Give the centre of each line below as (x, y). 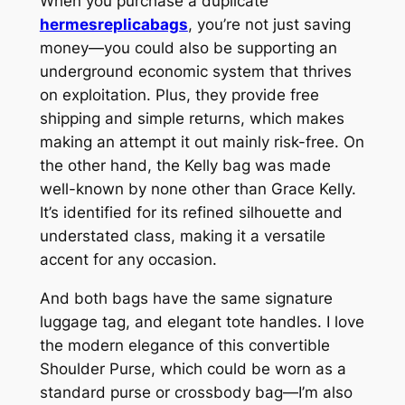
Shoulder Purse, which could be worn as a (193, 369)
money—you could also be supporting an (188, 48)
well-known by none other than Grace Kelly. (198, 189)
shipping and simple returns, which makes (192, 119)
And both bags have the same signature (186, 299)
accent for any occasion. (128, 260)
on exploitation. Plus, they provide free (179, 95)
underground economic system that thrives (195, 72)
